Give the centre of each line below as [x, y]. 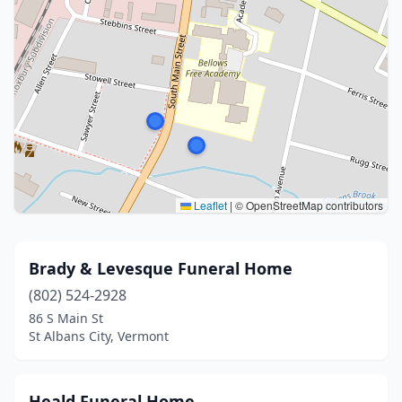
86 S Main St [66, 318]
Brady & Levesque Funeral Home [161, 268]
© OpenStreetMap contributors [308, 205]
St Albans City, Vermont [99, 336]
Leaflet [209, 205]
